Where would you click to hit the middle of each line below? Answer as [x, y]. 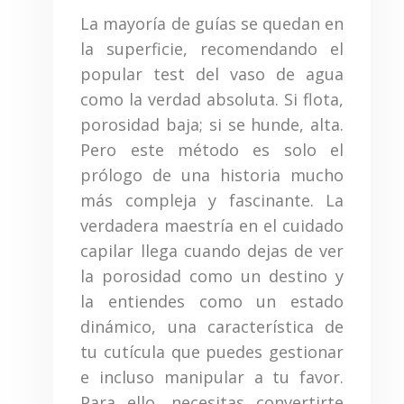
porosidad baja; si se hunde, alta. [212, 125]
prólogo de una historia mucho [212, 175]
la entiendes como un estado [212, 302]
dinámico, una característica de [212, 327]
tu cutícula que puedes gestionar [212, 352]
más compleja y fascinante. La [212, 201]
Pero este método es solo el [212, 150]
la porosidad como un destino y [212, 276]
